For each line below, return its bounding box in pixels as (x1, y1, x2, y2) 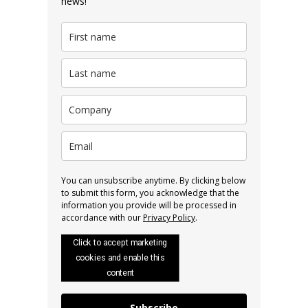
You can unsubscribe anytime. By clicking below (61, 174, 245, 186)
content (106, 267, 135, 278)
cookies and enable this (76, 252, 165, 263)
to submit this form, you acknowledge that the (61, 186, 239, 199)
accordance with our (61, 211, 143, 223)
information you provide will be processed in (61, 199, 236, 211)
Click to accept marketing (73, 237, 168, 248)
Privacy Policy (143, 211, 195, 223)
